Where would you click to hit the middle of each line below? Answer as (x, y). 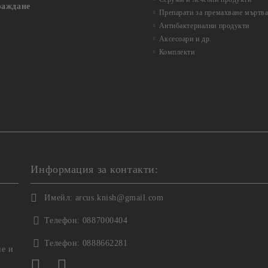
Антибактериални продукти (204, 26)
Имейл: (59, 198)
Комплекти (177, 52)
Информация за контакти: (95, 169)
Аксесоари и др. (185, 39)
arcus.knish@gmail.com (119, 198)
